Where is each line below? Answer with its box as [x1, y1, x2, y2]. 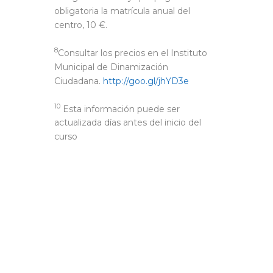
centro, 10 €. [54, 19, 107, 30]
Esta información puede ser [60, 103, 180, 115]
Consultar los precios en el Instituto [58, 47, 207, 58]
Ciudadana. [54, 75, 103, 87]
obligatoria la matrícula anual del [54, 5, 190, 16]
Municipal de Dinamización [54, 61, 168, 73]
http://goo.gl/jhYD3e [103, 75, 189, 87]
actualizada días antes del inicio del [54, 117, 201, 129]
